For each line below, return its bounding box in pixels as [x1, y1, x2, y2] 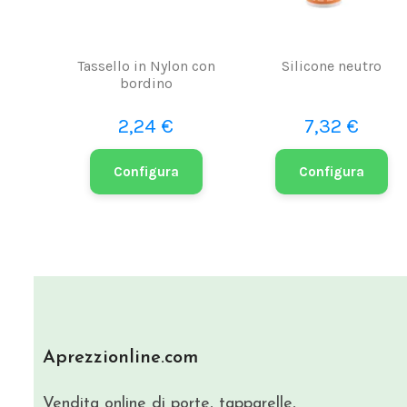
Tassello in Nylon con [76, 56, 215, 74]
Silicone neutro [282, 56, 382, 74]
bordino [119, 74, 173, 92]
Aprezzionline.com [43, 348, 198, 367]
